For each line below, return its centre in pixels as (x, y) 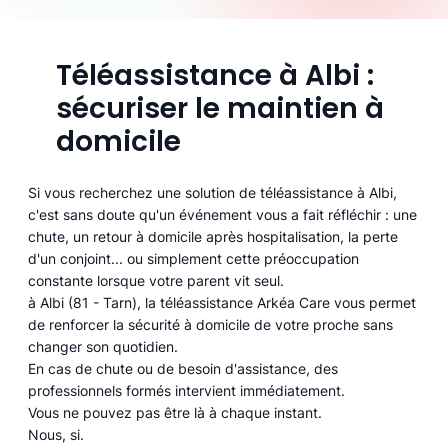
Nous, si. (56, 435)
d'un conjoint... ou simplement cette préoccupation (194, 259)
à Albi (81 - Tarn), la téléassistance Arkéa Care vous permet (222, 303)
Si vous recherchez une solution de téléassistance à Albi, (213, 193)
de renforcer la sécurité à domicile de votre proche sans (211, 325)
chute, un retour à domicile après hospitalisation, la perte (213, 237)
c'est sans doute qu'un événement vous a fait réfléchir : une (223, 215)
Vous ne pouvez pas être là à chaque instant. (175, 413)
